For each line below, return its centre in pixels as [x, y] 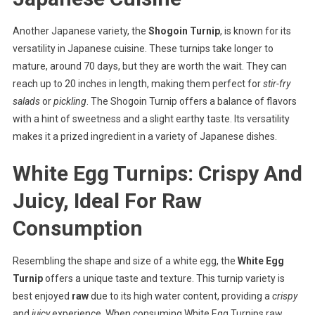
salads [26, 101]
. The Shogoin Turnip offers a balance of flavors [191, 101]
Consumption [77, 228]
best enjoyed [42, 296]
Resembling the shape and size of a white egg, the [125, 261]
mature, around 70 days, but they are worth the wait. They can [149, 66]
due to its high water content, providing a [180, 296]
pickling [70, 101]
